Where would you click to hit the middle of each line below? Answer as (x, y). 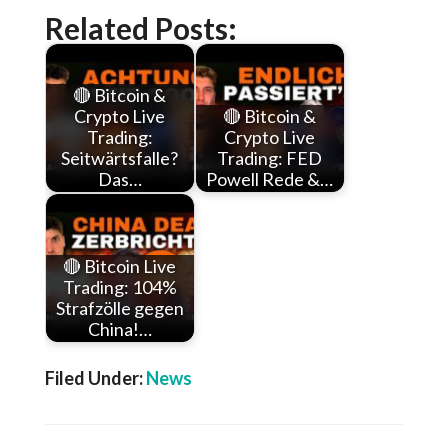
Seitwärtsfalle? (120, 158)
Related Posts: (140, 28)
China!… (119, 329)
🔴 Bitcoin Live (120, 266)
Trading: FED (270, 158)
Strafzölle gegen (119, 308)
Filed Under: (95, 378)
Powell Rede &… (270, 179)
